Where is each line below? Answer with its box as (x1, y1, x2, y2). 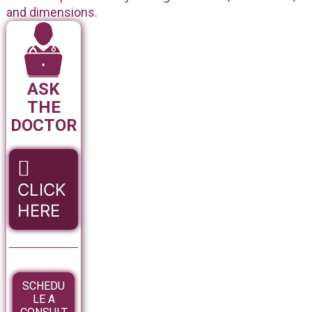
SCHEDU (22, 279, 65, 293)
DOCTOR (10, 116, 77, 136)
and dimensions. (6, 5, 97, 20)
